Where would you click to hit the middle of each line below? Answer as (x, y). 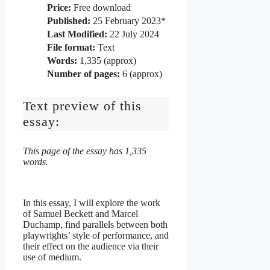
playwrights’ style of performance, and (96, 235)
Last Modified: (77, 34)
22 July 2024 (133, 34)
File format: (71, 47)
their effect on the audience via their (91, 246)
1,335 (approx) (107, 60)
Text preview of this (82, 105)
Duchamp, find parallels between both (95, 224)
